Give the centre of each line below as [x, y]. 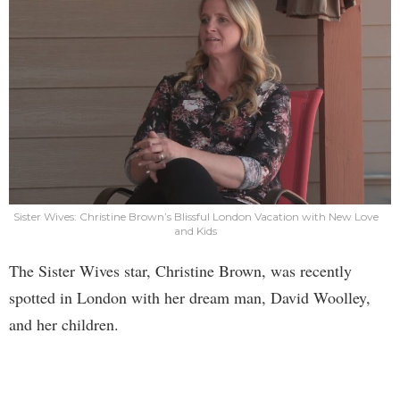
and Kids [196, 230]
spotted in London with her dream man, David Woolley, [190, 297]
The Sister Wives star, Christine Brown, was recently [180, 270]
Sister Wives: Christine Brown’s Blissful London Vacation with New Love [196, 216]
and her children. [64, 324]
